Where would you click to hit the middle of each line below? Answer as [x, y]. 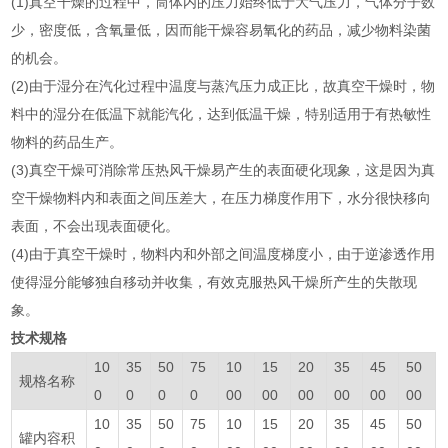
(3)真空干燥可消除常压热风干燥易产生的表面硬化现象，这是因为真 [223, 169]
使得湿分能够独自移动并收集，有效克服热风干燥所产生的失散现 [214, 281]
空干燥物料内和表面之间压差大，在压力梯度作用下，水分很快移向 [221, 197]
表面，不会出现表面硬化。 [95, 225]
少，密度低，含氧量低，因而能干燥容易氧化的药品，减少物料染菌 [221, 29]
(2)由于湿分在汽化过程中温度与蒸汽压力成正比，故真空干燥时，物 [223, 85]
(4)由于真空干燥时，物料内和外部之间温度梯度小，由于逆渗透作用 [223, 253]
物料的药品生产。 [67, 141]
